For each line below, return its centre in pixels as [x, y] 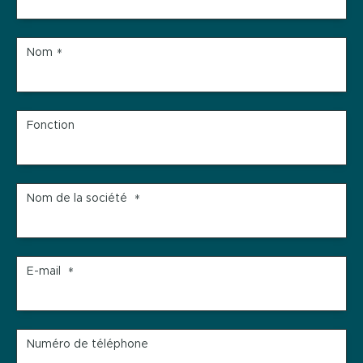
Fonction [51, 126]
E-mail [45, 271]
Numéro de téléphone [88, 344]
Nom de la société [79, 199]
